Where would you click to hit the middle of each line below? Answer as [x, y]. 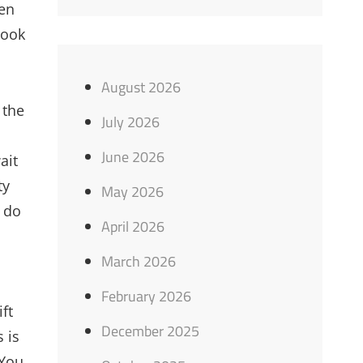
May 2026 [133, 192]
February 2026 [147, 296]
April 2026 [133, 226]
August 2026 [141, 87]
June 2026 [133, 157]
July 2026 [131, 122]
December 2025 [151, 331]
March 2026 [139, 261]
